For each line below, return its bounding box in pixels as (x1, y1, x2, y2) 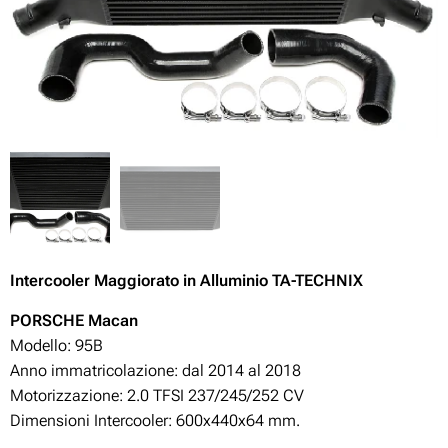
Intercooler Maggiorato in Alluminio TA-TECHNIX (10, 270, 363, 290)
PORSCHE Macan (10, 310, 138, 330)
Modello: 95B (10, 335, 103, 355)
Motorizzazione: (10, 385, 127, 405)
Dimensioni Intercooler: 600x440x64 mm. (10, 410, 300, 430)
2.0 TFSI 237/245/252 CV (127, 385, 304, 405)
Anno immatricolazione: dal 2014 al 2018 (10, 360, 301, 380)
